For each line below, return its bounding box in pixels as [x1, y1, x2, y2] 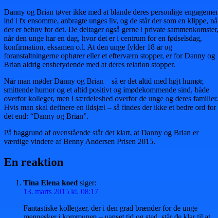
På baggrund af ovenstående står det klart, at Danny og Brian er [4, 128, 199, 137]
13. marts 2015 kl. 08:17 [23, 187, 98, 196]
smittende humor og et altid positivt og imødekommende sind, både [4, 85, 209, 94]
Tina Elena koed [23, 178, 78, 187]
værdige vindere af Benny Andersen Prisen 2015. [4, 137, 155, 145]
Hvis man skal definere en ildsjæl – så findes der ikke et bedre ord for [4, 103, 216, 111]
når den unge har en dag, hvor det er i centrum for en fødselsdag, [4, 34, 202, 42]
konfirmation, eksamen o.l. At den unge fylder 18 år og [4, 42, 172, 51]
